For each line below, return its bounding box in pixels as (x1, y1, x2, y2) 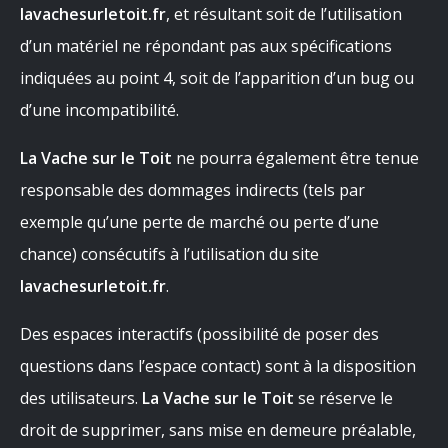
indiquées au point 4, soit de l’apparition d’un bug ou (20, 67, 414, 89)
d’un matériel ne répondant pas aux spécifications (20, 35, 392, 57)
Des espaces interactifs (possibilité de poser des (20, 323, 379, 345)
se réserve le (294, 387, 393, 409)
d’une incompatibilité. (20, 99, 179, 121)
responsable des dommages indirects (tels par (20, 179, 365, 201)
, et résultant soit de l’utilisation (166, 3, 402, 25)
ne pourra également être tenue (172, 147, 419, 169)
